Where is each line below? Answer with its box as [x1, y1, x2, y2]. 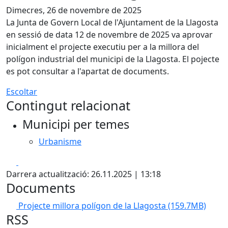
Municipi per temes [22, 116, 129, 132]
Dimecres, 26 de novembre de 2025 [6, 5, 141, 16]
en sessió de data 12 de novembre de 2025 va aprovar [6, 29, 213, 40]
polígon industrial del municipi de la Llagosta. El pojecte [6, 53, 219, 65]
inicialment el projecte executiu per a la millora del [6, 41, 199, 52]
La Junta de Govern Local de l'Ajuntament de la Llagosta [6, 17, 218, 28]
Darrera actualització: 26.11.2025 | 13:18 [6, 168, 161, 180]
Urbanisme [39, 136, 81, 147]
